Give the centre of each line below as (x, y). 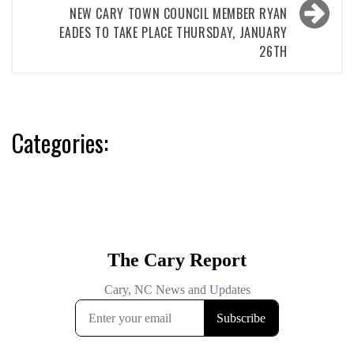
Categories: (60, 143)
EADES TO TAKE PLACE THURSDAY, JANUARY (173, 32)
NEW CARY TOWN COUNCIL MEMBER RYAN (178, 13)
